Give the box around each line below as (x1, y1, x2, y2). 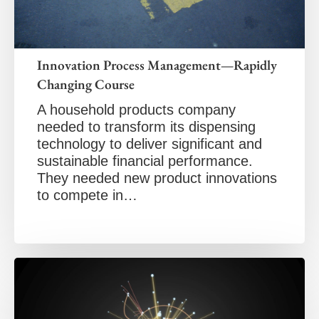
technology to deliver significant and (37, 135, 262, 152)
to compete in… (37, 187, 137, 203)
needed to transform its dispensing (37, 118, 256, 135)
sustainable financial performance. (37, 152, 253, 169)
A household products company (37, 101, 236, 117)
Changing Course (37, 75, 135, 93)
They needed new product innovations (37, 169, 277, 186)
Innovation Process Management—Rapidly (37, 56, 277, 74)
